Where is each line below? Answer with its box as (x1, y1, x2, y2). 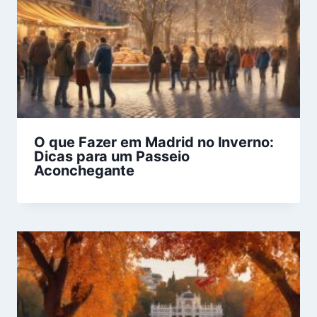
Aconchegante (34, 162, 135, 180)
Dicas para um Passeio (34, 148, 190, 166)
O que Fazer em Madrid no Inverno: (34, 134, 275, 151)
